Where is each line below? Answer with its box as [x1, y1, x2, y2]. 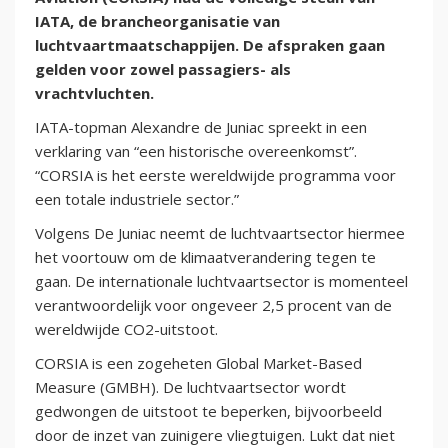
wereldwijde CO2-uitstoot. [35, 319, 218, 340]
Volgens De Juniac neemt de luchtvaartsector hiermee [35, 223, 405, 244]
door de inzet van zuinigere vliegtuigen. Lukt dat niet [35, 425, 395, 446]
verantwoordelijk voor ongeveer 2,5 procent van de [35, 295, 392, 316]
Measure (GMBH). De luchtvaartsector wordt [35, 377, 346, 398]
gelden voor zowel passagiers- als [35, 59, 291, 80]
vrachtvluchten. [35, 83, 154, 104]
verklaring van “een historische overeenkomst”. [35, 141, 357, 162]
